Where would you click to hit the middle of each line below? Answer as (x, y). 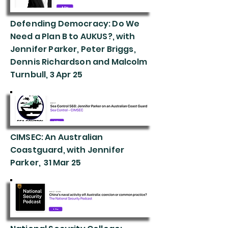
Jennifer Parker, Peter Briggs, (73, 49)
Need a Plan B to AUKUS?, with (73, 36)
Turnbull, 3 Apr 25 (46, 75)
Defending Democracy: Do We (75, 24)
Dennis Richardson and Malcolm (79, 62)
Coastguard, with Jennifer (67, 150)
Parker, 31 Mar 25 (46, 163)
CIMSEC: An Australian (57, 137)
